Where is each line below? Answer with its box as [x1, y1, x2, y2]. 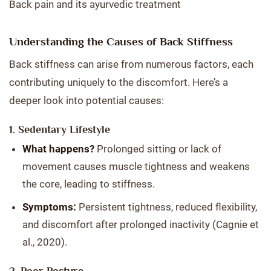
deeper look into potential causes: [9, 94, 164, 106]
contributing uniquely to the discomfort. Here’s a [9, 76, 228, 88]
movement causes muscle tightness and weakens [22, 160, 250, 172]
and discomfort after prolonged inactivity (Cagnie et [22, 218, 259, 230]
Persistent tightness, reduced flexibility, [76, 201, 257, 213]
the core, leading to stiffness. [22, 178, 155, 190]
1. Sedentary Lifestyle [9, 123, 110, 135]
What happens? [22, 143, 94, 155]
